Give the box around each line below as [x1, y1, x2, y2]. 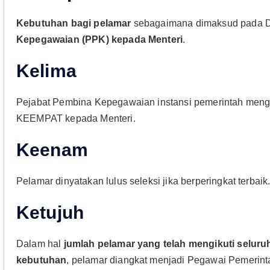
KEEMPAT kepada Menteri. [16, 113, 136, 124]
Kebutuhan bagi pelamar [16, 18, 134, 28]
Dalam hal [16, 239, 64, 249]
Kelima [16, 61, 77, 81]
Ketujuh [16, 202, 84, 222]
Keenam [16, 140, 88, 160]
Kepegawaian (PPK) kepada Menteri [16, 34, 183, 45]
